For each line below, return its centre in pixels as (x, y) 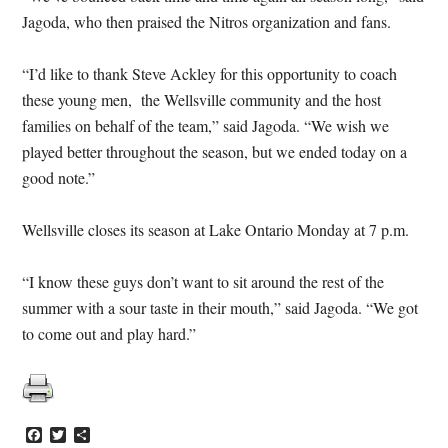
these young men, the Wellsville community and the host (202, 99)
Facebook (73, 435)
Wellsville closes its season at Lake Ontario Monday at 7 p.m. (216, 229)
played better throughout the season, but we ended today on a (215, 151)
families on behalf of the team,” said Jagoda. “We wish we (206, 125)
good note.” (59, 177)
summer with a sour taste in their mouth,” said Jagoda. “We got (220, 307)
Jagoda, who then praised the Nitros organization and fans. (207, 21)
